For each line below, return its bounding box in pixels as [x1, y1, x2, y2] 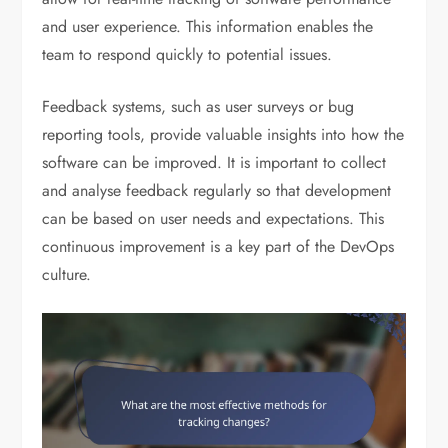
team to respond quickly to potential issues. [42, 43, 333, 67]
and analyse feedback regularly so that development [42, 179, 392, 203]
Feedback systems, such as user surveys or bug [42, 95, 355, 119]
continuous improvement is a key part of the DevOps [42, 235, 395, 259]
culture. [42, 263, 92, 287]
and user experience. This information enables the [42, 15, 374, 39]
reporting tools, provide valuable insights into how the [42, 123, 405, 147]
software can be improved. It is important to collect [42, 151, 387, 175]
